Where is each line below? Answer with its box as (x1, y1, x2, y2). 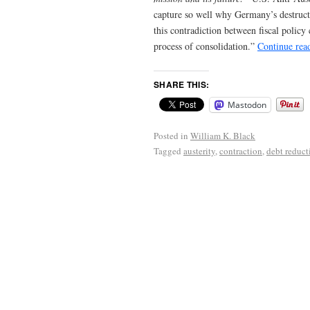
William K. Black (190, 129, 255, 142)
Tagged (154, 144, 181, 157)
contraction (219, 144, 262, 157)
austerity (183, 144, 215, 157)
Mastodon (228, 98, 266, 111)
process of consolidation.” (154, 39, 257, 53)
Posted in (154, 129, 188, 142)
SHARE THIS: (154, 77, 210, 91)
